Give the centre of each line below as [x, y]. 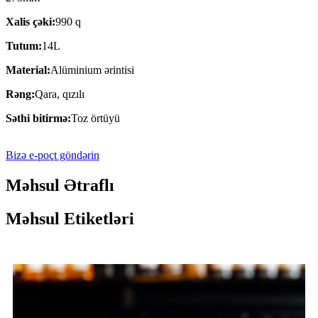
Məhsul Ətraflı [60, 185]
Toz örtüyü [95, 118]
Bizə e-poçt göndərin [53, 155]
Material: [28, 70]
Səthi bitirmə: [38, 118]
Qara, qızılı [60, 94]
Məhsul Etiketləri [70, 218]
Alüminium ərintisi [92, 70]
